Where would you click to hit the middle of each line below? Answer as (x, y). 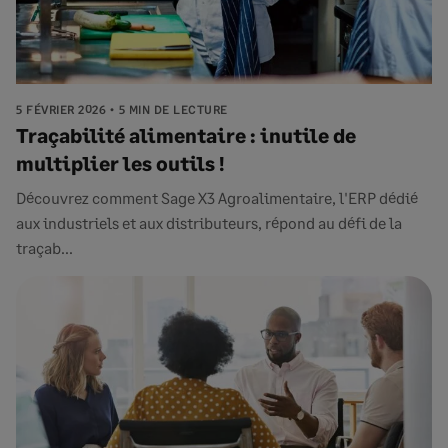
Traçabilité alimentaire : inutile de (186, 135)
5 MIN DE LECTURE (173, 109)
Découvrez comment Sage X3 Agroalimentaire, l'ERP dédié (217, 197)
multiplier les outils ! (120, 163)
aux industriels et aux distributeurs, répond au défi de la (209, 222)
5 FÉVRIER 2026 (61, 109)
